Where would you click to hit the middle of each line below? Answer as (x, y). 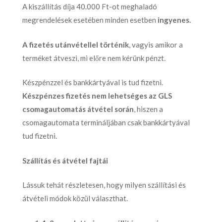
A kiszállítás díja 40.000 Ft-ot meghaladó (90, 6)
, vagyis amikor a (156, 44)
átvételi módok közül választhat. (75, 198)
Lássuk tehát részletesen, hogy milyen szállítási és (104, 185)
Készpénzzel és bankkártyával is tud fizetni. (93, 82)
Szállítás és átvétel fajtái (65, 160)
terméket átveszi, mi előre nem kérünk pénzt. (94, 58)
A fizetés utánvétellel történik (76, 44)
